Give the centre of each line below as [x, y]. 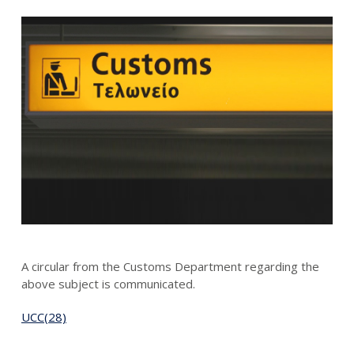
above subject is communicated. [108, 284]
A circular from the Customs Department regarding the [170, 267]
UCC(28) [44, 317]
